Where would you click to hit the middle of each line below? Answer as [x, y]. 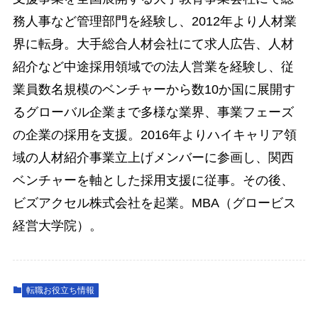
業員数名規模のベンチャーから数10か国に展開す [154, 89]
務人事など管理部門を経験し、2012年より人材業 [154, 21]
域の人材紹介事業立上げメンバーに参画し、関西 [153, 157]
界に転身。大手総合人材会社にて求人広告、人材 [153, 44]
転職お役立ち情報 [60, 291]
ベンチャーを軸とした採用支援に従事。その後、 [153, 180]
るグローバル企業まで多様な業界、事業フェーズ [153, 112]
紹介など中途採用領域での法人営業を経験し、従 [153, 66]
